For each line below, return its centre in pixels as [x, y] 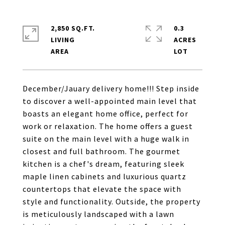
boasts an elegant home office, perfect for [105, 114]
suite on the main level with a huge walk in [106, 139]
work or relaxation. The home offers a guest [108, 126]
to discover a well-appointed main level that [110, 101]
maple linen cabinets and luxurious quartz [104, 176]
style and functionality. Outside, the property [111, 201]
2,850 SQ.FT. [73, 28]
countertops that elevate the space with [102, 189]
